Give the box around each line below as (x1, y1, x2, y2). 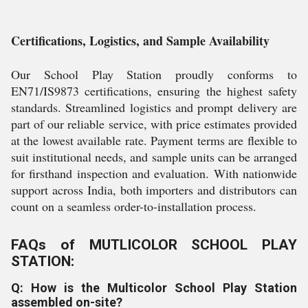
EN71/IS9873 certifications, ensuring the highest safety (11, 82, 297, 99)
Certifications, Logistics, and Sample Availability (11, 32, 269, 49)
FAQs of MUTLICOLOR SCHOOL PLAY (11, 236, 297, 253)
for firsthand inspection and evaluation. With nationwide (11, 165, 297, 181)
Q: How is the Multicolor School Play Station (11, 280, 297, 295)
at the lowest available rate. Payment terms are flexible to (11, 132, 297, 148)
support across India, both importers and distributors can (11, 181, 297, 198)
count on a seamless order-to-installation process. (11, 198, 256, 214)
